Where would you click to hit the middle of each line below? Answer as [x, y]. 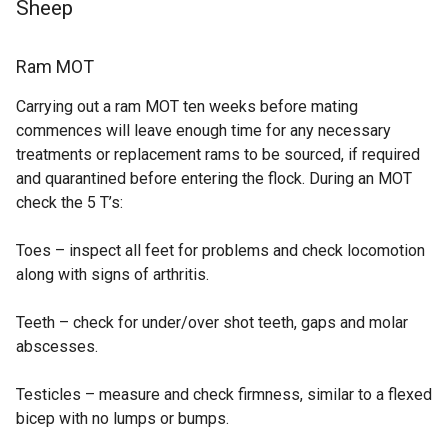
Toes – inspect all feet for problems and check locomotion [220, 251]
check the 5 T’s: [69, 203]
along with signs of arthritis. [112, 275]
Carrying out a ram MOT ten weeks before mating [187, 107]
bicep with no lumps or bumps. [122, 419]
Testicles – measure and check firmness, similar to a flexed [224, 395]
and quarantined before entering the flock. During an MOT [214, 179]
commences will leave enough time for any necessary [203, 131]
